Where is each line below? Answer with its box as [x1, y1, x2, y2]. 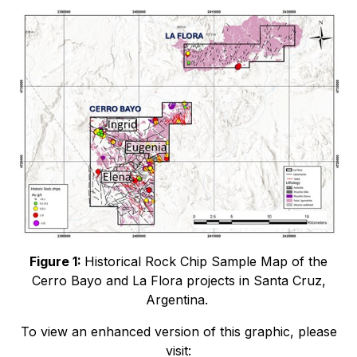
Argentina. [145, 291, 212, 308]
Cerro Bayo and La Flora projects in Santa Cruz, [31, 272, 326, 288]
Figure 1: [29, 253, 84, 269]
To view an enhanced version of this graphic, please [20, 323, 337, 339]
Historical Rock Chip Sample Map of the [84, 253, 328, 269]
